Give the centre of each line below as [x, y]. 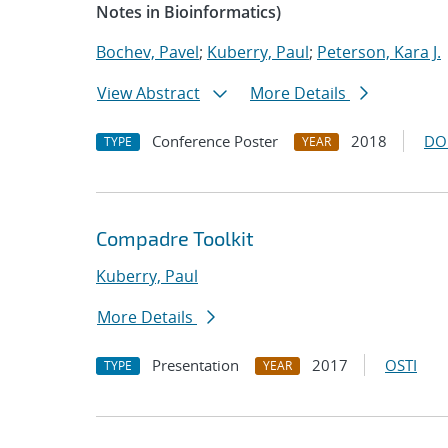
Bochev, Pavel [147, 52]
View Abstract [148, 93]
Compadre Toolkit [175, 238]
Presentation [195, 365]
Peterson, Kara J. [379, 52]
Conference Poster [215, 141]
